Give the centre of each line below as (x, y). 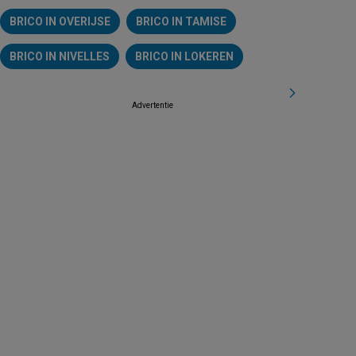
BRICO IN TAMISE (181, 21)
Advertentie (153, 105)
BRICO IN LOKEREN (184, 56)
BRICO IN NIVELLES (60, 56)
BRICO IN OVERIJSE (60, 21)
